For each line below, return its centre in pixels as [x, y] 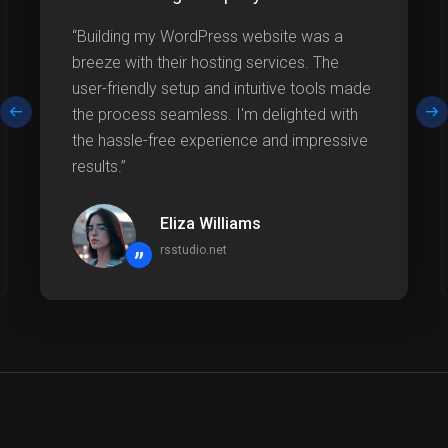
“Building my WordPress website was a [207, 37]
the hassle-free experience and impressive [220, 141]
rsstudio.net [193, 250]
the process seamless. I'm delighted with [215, 115]
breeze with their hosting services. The [205, 63]
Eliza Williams [210, 224]
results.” [99, 167]
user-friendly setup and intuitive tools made [221, 89]
